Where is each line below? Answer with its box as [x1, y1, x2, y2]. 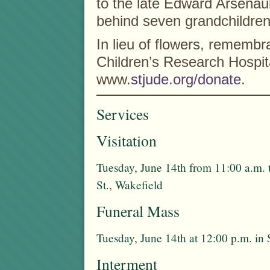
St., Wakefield [96, 177, 163, 193]
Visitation [96, 130, 157, 151]
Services [96, 104, 149, 125]
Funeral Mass [96, 201, 180, 222]
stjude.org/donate [131, 71, 241, 87]
